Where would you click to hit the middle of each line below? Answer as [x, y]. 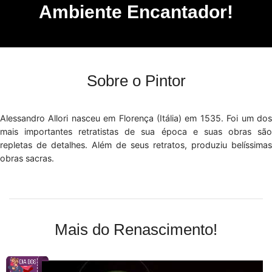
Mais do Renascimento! [136, 229]
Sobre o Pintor [136, 80]
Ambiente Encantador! [136, 12]
